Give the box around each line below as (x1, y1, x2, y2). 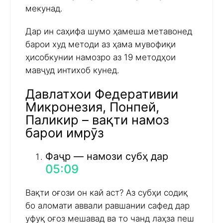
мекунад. (25, 3, 63, 14)
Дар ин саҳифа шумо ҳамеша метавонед (25, 26, 192, 37)
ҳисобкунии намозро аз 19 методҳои (25, 52, 176, 63)
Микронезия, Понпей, (25, 99, 159, 114)
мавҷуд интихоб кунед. (25, 65, 119, 76)
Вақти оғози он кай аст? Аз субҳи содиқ (25, 187, 188, 198)
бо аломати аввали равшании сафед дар (25, 200, 190, 211)
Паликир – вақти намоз (25, 111, 169, 127)
